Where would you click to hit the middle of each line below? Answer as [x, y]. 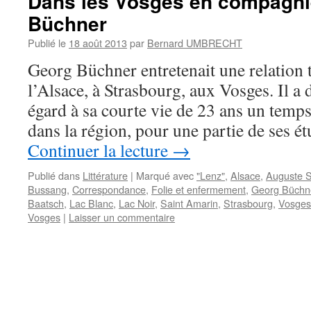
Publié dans [54, 175]
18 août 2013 [98, 43]
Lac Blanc [91, 203]
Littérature [105, 175]
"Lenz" [211, 175]
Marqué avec [165, 175]
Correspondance [109, 189]
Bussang [47, 189]
